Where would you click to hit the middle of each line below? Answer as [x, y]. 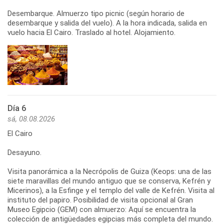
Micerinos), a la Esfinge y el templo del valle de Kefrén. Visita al [111, 190]
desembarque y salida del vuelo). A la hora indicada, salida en [107, 23]
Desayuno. [24, 152]
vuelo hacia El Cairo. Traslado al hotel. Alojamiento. [91, 32]
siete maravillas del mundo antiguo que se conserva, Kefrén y [109, 181]
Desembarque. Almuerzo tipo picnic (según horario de [96, 13]
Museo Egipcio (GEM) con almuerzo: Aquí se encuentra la [102, 209]
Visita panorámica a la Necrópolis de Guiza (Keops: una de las [109, 171]
